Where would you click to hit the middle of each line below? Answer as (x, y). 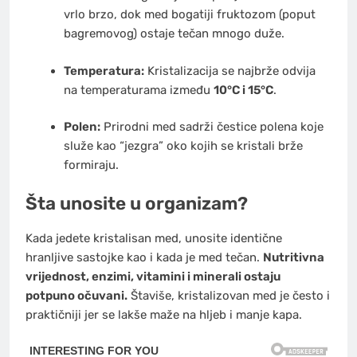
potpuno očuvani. (76, 296)
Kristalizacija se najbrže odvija (229, 71)
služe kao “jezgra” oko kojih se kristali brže (183, 146)
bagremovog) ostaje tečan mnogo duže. (174, 34)
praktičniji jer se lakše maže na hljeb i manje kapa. (164, 315)
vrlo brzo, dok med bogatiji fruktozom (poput (189, 15)
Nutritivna (294, 258)
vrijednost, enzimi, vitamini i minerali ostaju (153, 277)
